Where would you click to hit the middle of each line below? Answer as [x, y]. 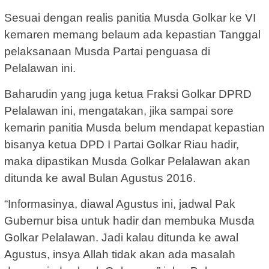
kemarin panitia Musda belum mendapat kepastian [134, 127]
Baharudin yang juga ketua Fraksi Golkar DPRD [128, 94]
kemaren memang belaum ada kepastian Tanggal [132, 34]
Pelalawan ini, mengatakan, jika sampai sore [119, 110]
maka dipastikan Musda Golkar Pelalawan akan [127, 161]
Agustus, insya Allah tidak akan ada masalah [120, 254]
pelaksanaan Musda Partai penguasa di [107, 51]
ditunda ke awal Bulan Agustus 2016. [100, 178]
